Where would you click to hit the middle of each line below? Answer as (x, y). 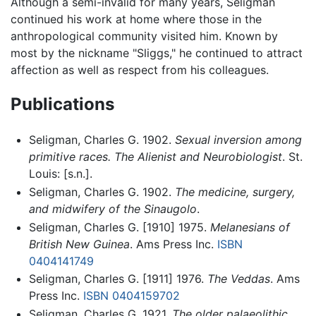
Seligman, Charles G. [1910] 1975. (119, 227)
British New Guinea (79, 244)
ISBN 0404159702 (131, 296)
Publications (62, 104)
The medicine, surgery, (235, 192)
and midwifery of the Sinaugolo (113, 208)
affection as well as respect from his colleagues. (140, 69)
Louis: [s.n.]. (60, 174)
